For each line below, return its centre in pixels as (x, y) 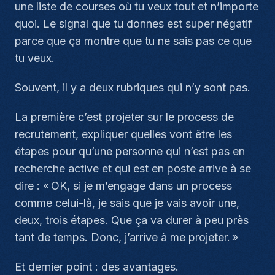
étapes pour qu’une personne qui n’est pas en (130, 151)
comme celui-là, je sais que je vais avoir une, (127, 203)
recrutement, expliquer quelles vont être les (123, 134)
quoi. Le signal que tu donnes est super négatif (134, 24)
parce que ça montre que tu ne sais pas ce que (133, 41)
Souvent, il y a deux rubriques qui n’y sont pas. (133, 87)
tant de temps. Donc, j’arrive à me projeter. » (126, 237)
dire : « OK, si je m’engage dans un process (123, 186)
